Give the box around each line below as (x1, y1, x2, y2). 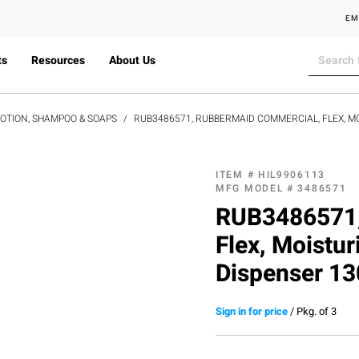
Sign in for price (216, 303, 288, 319)
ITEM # (216, 167, 258, 182)
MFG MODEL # (216, 180, 298, 196)
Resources (30, 52, 85, 69)
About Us (108, 52, 155, 69)
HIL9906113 (257, 167, 325, 182)
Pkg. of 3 (296, 303, 337, 319)
